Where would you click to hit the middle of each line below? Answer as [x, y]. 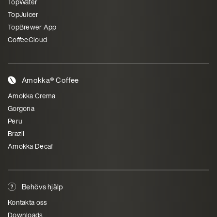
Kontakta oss [28, 202]
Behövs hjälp [43, 186]
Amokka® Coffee [50, 80]
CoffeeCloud [28, 39]
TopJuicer [23, 14]
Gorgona [21, 108]
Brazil [16, 133]
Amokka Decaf [31, 146]
